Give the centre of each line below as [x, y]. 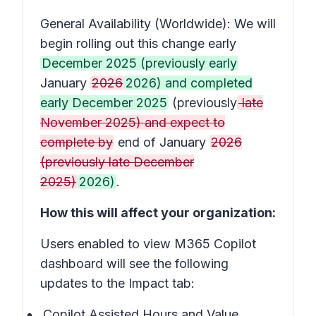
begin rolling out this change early [138, 43]
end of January [162, 142]
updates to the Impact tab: [117, 283]
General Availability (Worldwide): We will [158, 24]
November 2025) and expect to [133, 122]
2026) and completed [189, 83]
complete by [77, 142]
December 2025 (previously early [139, 63]
